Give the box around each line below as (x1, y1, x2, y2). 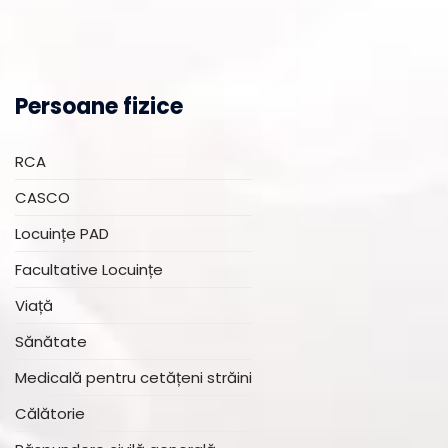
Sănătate (15, 331, 87, 352)
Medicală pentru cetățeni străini (15, 367, 252, 388)
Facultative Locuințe (15, 259, 163, 280)
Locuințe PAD (15, 223, 109, 244)
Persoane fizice (15, 91, 183, 122)
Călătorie (15, 403, 85, 424)
